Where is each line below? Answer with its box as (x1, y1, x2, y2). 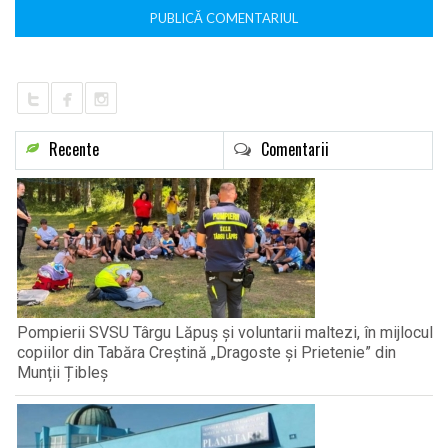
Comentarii (261, 136, 329, 161)
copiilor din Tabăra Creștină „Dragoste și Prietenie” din (17, 342, 396, 362)
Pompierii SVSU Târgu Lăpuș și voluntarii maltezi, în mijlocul (17, 322, 433, 342)
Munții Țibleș (17, 362, 108, 382)
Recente (49, 136, 99, 161)
